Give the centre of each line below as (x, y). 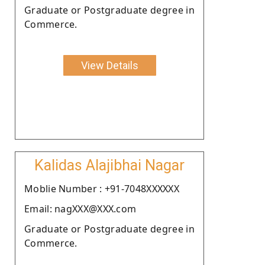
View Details (109, 65)
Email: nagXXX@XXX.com (80, 209)
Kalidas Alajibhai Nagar (109, 165)
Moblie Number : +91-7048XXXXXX (102, 188)
